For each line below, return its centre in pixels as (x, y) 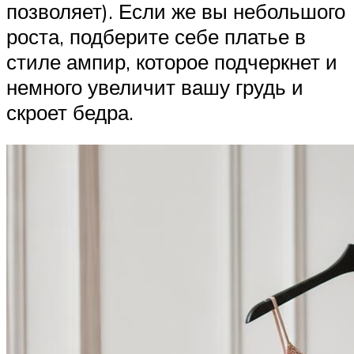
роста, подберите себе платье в (156, 36)
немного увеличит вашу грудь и (155, 87)
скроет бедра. (70, 112)
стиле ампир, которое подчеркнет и (172, 61)
